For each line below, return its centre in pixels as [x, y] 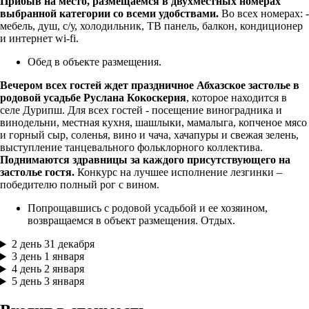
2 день [26, 244]
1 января [64, 257]
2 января [64, 269]
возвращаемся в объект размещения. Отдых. [131, 221]
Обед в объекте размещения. [94, 62]
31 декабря [69, 244]
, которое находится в [237, 98]
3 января [64, 281]
